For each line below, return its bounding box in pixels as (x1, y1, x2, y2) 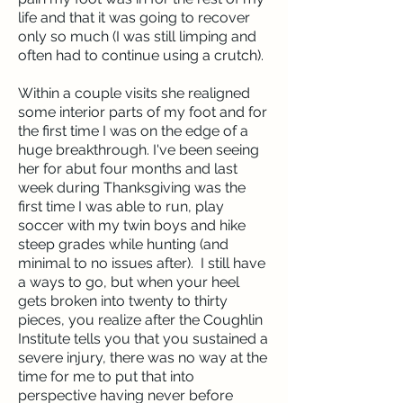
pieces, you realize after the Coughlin (18, 311, 263, 328)
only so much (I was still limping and (18, 28, 256, 45)
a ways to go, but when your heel (18, 273, 239, 291)
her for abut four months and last (18, 160, 237, 177)
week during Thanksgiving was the (18, 179, 246, 196)
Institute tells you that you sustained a (18, 330, 268, 347)
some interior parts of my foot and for (18, 103, 267, 121)
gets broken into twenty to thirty (18, 292, 228, 309)
